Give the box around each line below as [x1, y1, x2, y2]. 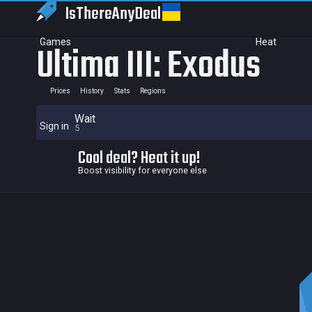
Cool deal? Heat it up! [78, 146, 201, 171]
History [80, 87, 104, 95]
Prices [49, 87, 70, 95]
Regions [140, 87, 166, 95]
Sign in [40, 120, 69, 132]
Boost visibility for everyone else [78, 165, 207, 175]
